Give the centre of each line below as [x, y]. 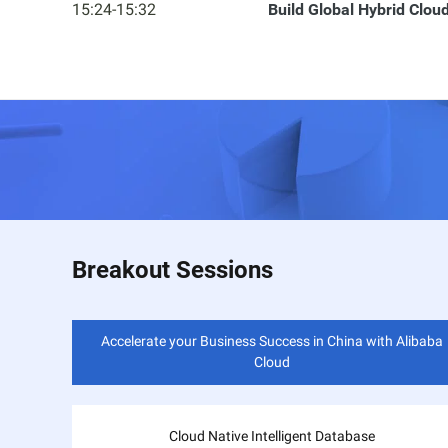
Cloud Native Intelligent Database [271, 436]
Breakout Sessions [172, 270]
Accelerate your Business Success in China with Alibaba [271, 340]
